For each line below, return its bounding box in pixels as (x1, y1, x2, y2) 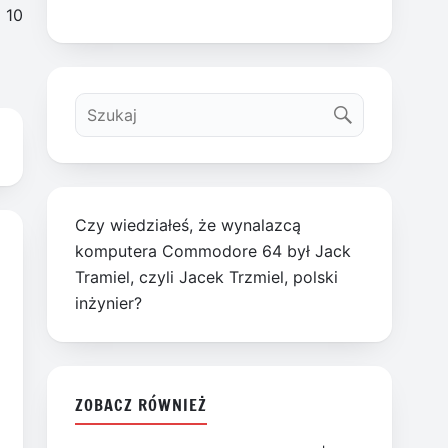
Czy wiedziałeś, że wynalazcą (75, 215, 302, 236)
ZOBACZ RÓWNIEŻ (75, 392, 207, 416)
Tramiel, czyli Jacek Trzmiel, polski (75, 267, 339, 288)
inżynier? (75, 293, 143, 314)
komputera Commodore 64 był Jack (75, 241, 352, 262)
